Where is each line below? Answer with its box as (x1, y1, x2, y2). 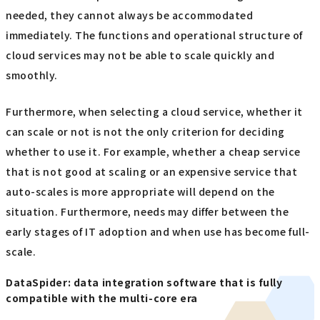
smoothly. (6, 68, 59, 83)
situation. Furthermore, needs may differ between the (6, 204, 289, 219)
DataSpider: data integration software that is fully (6, 275, 283, 290)
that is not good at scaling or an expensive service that (6, 164, 298, 179)
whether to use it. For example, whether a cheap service (6, 144, 301, 159)
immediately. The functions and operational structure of (6, 28, 303, 43)
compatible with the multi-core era (6, 291, 199, 306)
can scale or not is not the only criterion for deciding (6, 124, 285, 139)
